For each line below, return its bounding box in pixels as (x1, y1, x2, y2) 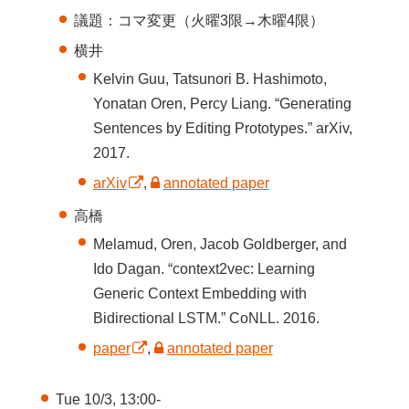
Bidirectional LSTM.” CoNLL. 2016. (93, 309, 320, 326)
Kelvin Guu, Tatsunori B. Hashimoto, (93, 70, 328, 87)
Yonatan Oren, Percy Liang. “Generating (93, 95, 352, 111)
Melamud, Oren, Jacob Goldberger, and (93, 236, 348, 252)
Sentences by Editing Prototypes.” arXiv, (93, 120, 353, 136)
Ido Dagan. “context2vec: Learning (93, 260, 316, 277)
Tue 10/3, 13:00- (55, 391, 161, 407)
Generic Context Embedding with (93, 285, 308, 301)
